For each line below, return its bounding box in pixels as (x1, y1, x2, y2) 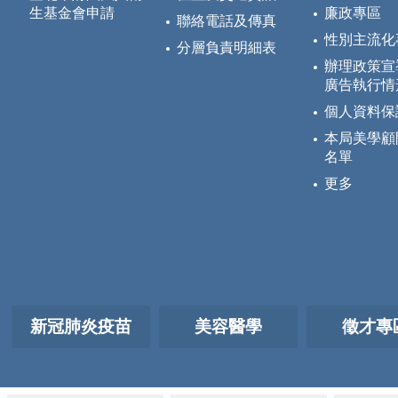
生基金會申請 (29, 5, 115, 21)
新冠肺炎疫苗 (30, 317, 131, 337)
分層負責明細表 (177, 40, 276, 56)
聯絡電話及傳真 (177, 13, 276, 29)
